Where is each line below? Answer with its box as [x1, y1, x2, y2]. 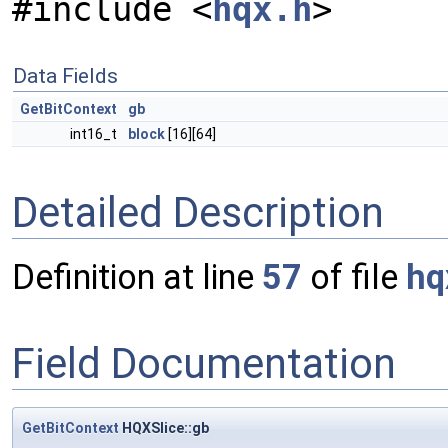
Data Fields [13, 64, 118, 88]
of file [302, 257, 406, 298]
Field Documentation [12, 338, 396, 388]
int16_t [70, 126, 120, 142]
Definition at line [12, 257, 262, 298]
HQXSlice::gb [119, 420, 209, 437]
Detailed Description [12, 187, 384, 237]
